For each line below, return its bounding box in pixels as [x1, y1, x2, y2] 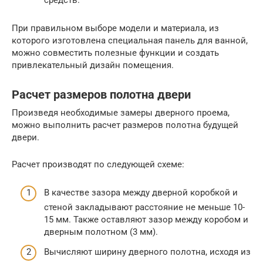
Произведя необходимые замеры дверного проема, [12, 107, 230, 118]
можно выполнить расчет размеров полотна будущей [12, 119, 238, 130]
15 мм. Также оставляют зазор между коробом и [44, 214, 248, 225]
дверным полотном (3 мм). [44, 227, 158, 238]
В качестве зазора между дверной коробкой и [44, 187, 238, 198]
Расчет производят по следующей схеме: [12, 159, 184, 170]
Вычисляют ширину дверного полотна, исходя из [44, 246, 251, 257]
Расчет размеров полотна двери [12, 88, 191, 102]
